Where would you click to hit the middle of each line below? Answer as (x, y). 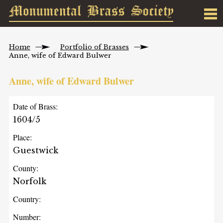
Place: (23, 137)
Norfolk (30, 181)
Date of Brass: (36, 107)
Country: (27, 199)
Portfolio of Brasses (94, 47)
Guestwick (36, 151)
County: (26, 168)
